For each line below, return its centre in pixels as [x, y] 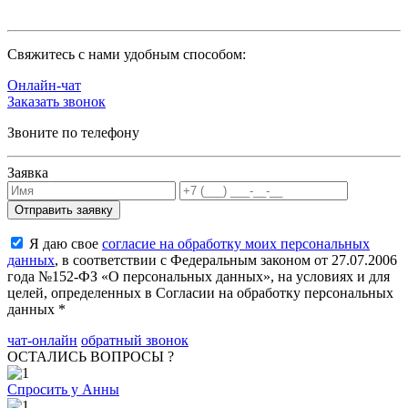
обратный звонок [135, 341]
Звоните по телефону [73, 133]
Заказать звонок [56, 102]
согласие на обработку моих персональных [236, 244]
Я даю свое [64, 244]
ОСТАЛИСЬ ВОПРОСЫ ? [91, 357]
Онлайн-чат [44, 86]
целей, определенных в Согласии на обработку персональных [200, 293]
